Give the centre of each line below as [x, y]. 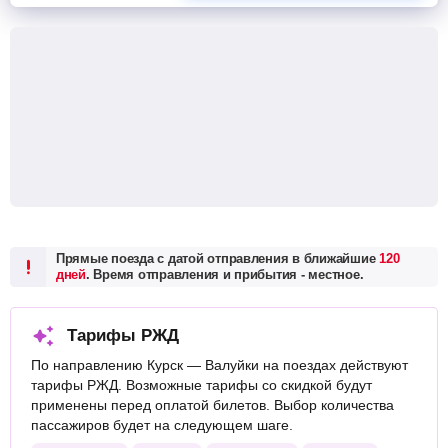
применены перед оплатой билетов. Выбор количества [212, 405]
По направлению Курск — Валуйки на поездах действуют [219, 365]
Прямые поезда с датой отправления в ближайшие [218, 258]
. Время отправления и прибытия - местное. [224, 274]
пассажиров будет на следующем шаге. [162, 425]
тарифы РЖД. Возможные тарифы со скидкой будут [201, 385]
